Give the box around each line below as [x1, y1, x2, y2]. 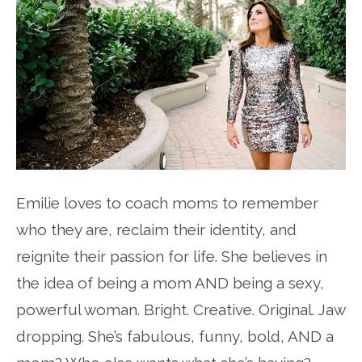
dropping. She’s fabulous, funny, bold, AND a [16, 326, 334, 345]
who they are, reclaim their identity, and [16, 220, 297, 238]
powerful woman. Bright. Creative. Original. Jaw [16, 300, 345, 318]
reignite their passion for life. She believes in [16, 246, 327, 265]
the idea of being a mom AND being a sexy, [16, 273, 324, 292]
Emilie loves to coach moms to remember [16, 193, 318, 212]
